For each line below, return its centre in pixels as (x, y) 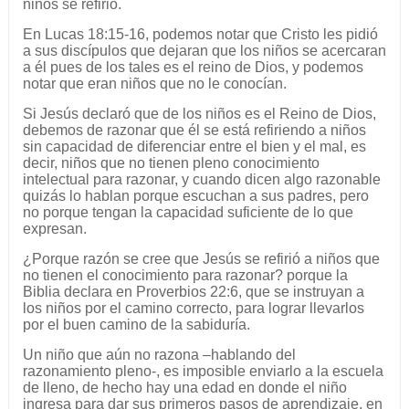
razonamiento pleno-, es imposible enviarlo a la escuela (203, 372)
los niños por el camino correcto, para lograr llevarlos (193, 309)
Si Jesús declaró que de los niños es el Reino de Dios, (199, 114)
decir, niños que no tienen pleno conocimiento (171, 163)
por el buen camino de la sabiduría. (136, 325)
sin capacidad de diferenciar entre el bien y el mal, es (194, 147)
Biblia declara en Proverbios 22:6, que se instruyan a (193, 292)
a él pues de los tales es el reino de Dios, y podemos (193, 68)
